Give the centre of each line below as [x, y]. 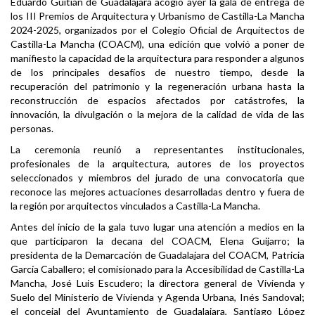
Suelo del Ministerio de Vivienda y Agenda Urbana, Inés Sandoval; [157, 297]
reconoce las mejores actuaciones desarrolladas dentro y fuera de [157, 192]
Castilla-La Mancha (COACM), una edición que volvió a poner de [157, 44]
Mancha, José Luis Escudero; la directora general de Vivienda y [157, 283]
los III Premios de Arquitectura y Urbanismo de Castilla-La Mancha [157, 16]
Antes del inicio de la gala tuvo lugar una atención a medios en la [157, 227]
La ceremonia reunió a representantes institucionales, [157, 150]
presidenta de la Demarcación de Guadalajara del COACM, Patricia [157, 255]
